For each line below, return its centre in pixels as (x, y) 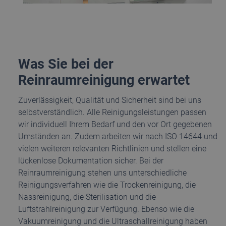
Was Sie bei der (66, 64)
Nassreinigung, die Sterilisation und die (87, 197)
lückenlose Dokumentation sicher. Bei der (91, 161)
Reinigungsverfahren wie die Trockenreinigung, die (107, 185)
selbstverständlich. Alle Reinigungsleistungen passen (112, 112)
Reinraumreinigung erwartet (104, 80)
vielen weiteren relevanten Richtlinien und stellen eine (112, 149)
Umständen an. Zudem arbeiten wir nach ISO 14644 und (118, 136)
